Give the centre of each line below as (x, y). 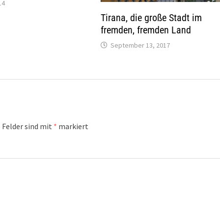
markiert (73, 126)
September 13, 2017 (140, 45)
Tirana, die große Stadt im (151, 17)
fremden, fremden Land (146, 30)
